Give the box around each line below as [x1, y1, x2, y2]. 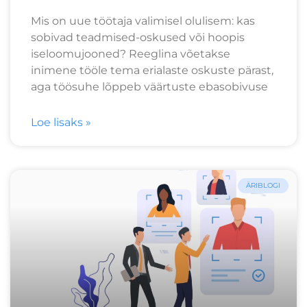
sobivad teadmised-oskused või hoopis [31, 30, 245, 44]
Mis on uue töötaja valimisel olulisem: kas [31, 14, 255, 27]
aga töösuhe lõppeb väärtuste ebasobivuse [31, 79, 268, 93]
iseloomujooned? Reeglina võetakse [31, 47, 230, 60]
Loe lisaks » [31, 115, 91, 129]
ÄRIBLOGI [246, 180, 280, 190]
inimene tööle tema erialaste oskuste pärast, [31, 63, 273, 77]
